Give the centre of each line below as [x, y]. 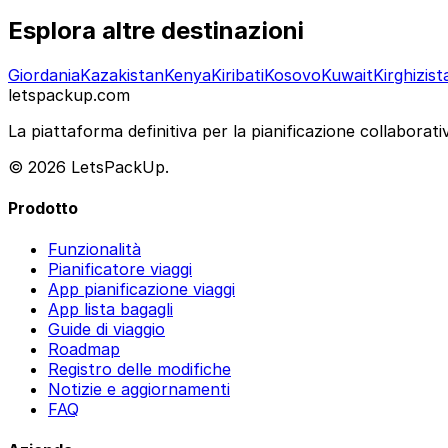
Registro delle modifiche [139, 369]
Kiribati [237, 74]
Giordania [44, 74]
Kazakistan [122, 74]
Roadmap [84, 349]
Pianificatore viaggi [120, 269]
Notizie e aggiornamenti [139, 389]
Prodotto [43, 207]
